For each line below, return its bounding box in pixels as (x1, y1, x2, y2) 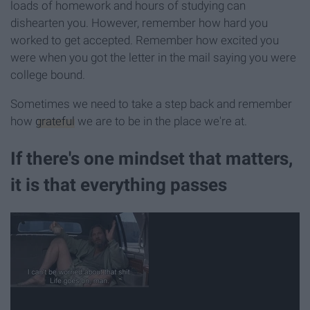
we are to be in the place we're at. (75, 114, 247, 129)
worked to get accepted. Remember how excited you (10, 33, 279, 48)
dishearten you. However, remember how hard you (10, 16, 268, 30)
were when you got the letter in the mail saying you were (10, 51, 296, 65)
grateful (35, 114, 75, 129)
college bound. (10, 68, 85, 82)
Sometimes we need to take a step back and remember (10, 97, 292, 111)
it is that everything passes (10, 174, 227, 195)
